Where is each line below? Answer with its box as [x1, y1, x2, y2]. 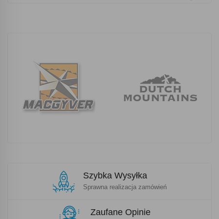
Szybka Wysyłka [83, 170, 147, 180]
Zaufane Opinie [90, 207, 151, 217]
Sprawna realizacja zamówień [83, 183, 167, 191]
